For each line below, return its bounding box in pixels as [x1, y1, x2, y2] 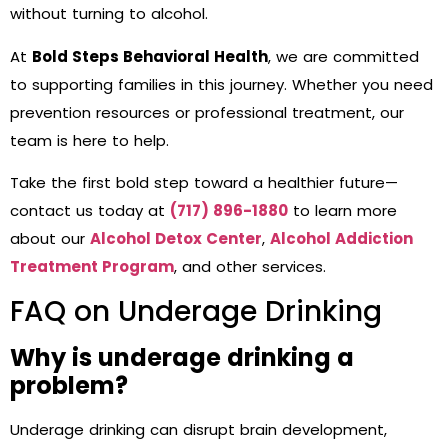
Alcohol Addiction [270, 227, 413, 249]
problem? [10, 369, 128, 403]
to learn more [288, 199, 397, 221]
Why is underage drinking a [10, 341, 354, 375]
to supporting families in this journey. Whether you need [10, 73, 433, 95]
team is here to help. [10, 129, 169, 151]
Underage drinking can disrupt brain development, [10, 419, 387, 441]
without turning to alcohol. [10, 3, 208, 25]
